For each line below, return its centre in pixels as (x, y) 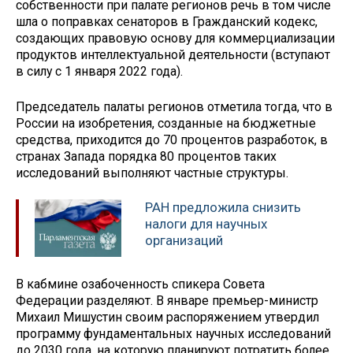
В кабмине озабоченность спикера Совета (140, 284)
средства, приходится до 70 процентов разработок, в (172, 139)
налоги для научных (206, 224)
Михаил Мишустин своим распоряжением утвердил (167, 318)
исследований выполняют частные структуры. (152, 173)
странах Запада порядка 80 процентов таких (146, 156)
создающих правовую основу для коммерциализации (175, 38)
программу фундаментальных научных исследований (173, 334)
